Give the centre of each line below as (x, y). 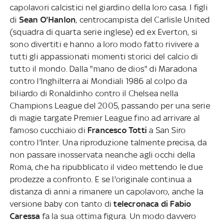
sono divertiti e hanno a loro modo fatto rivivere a (105, 44)
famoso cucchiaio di (49, 130)
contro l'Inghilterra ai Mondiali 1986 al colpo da (98, 81)
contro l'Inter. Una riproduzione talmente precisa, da (109, 142)
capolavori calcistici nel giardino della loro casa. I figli (109, 7)
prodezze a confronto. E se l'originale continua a (101, 179)
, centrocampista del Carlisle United (143, 19)
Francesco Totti (117, 130)
